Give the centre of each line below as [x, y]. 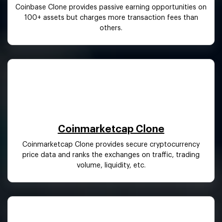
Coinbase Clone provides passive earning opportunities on [111, 7]
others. [111, 28]
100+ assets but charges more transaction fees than [111, 18]
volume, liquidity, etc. [111, 165]
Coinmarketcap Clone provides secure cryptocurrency [111, 144]
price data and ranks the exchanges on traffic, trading [111, 155]
